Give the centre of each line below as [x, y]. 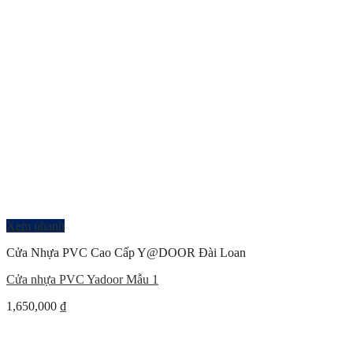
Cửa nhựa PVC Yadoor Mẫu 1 [82, 279]
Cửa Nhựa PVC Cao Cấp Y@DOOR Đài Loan [126, 253]
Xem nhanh [35, 226]
